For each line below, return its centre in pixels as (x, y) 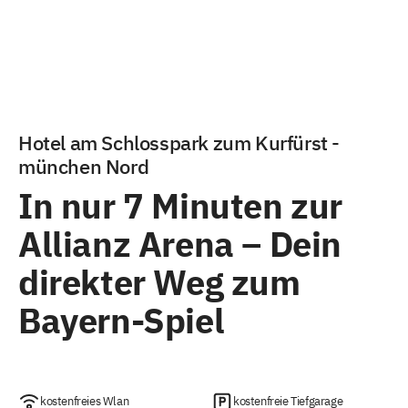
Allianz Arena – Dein (180, 245)
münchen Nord (84, 166)
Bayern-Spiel (122, 321)
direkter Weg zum (159, 283)
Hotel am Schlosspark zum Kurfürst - (179, 142)
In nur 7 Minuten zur (181, 206)
